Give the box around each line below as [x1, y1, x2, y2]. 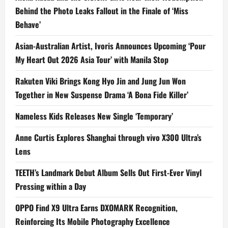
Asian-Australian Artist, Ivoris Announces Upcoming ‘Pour [15, 40, 206, 52]
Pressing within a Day [15, 180, 86, 193]
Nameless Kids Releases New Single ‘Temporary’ [15, 110, 173, 123]
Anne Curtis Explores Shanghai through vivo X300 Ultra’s [15, 131, 202, 144]
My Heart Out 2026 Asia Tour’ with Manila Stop [15, 53, 168, 66]
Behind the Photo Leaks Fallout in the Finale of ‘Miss [15, 5, 188, 17]
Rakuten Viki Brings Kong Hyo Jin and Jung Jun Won [15, 75, 186, 88]
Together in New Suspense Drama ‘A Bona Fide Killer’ [15, 89, 188, 101]
